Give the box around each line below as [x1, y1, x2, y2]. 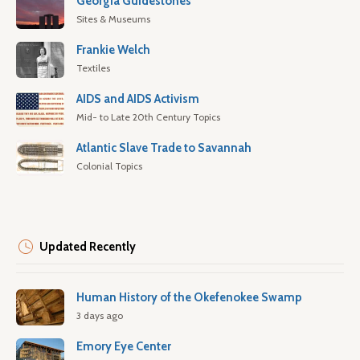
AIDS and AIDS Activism [76, 92, 199, 107]
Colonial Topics [76, 160, 142, 173]
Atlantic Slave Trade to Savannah [76, 141, 252, 156]
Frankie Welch [76, 43, 150, 58]
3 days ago [76, 309, 123, 322]
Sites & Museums [76, 13, 150, 26]
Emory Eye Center [76, 339, 171, 354]
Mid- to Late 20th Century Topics [76, 111, 220, 124]
